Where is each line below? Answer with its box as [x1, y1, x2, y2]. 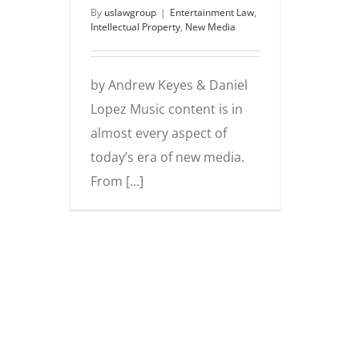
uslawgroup [104, 5, 156, 19]
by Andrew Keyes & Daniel [91, 75, 248, 94]
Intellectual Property [91, 19, 180, 34]
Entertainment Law [170, 5, 254, 19]
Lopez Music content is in [91, 99, 243, 118]
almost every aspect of [91, 123, 227, 142]
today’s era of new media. [91, 147, 244, 166]
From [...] [91, 171, 143, 190]
